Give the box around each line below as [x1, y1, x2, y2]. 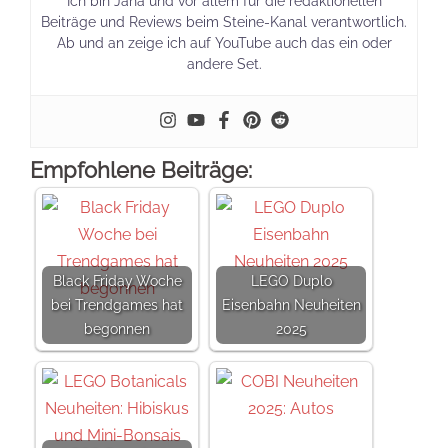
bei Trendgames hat [51, 295, 183, 313]
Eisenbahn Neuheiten [221, 295, 361, 313]
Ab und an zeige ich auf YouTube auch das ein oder [56, 34, 392, 51]
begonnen [84, 319, 150, 337]
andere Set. [186, 55, 262, 72]
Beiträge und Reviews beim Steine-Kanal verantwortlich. [41, 13, 407, 30]
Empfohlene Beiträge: [30, 156, 252, 183]
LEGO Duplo [250, 271, 332, 289]
